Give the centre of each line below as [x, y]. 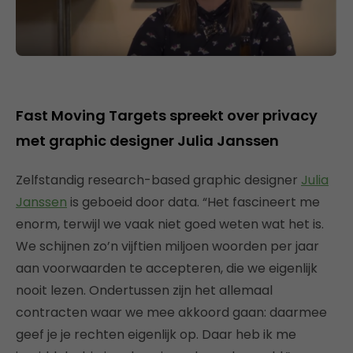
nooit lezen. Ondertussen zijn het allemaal [144, 291]
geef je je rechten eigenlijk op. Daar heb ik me [156, 335]
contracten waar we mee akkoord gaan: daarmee [171, 313]
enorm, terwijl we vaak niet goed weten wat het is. [170, 225]
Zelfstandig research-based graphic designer [158, 180]
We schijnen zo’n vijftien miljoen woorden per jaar [167, 247]
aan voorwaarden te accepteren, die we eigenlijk [167, 269]
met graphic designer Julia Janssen [147, 141]
